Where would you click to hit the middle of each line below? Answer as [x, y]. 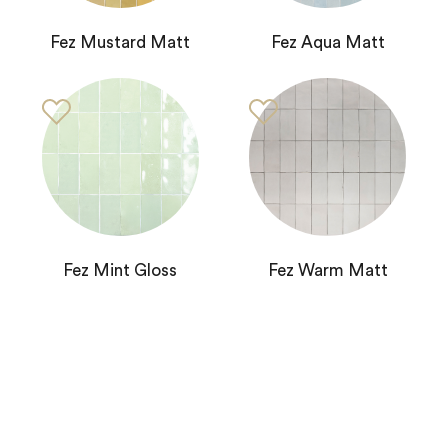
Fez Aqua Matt [327, 43]
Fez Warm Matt [327, 270]
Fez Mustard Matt [120, 43]
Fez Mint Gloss [120, 270]
